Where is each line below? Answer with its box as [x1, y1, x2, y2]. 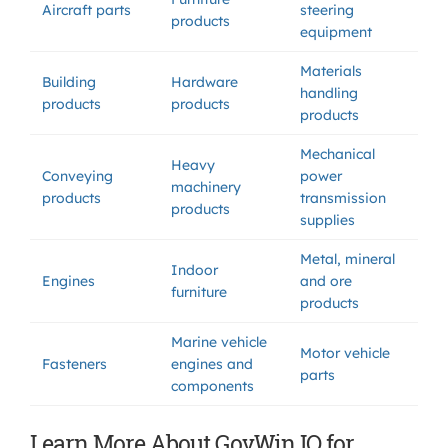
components [171, 377, 254, 395]
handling [300, 84, 358, 102]
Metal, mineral [300, 250, 395, 268]
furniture [171, 283, 227, 301]
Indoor [171, 261, 218, 279]
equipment [300, 23, 372, 41]
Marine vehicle [171, 333, 267, 351]
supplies [300, 211, 355, 229]
